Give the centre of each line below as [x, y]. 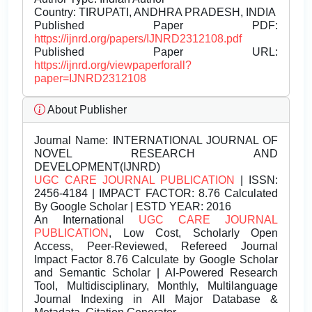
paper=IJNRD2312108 [90, 79]
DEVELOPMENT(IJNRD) [97, 167]
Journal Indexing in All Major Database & [156, 299]
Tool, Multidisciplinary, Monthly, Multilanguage [156, 286]
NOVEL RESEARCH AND [156, 154]
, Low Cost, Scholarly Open [193, 233]
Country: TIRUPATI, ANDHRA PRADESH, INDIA [155, 13]
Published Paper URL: [156, 52]
